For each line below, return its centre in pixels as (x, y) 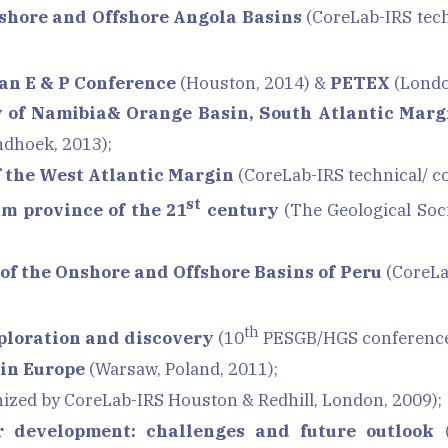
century (240, 209)
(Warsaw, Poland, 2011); (181, 368)
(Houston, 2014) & (255, 82)
